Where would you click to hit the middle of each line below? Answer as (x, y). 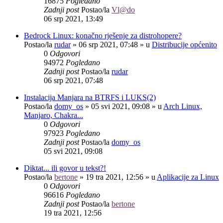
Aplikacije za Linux (188, 177)
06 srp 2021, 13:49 (73, 18)
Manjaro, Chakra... (54, 115)
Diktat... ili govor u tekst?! (65, 168)
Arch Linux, (183, 106)
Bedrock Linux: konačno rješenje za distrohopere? (103, 35)
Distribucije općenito (184, 44)
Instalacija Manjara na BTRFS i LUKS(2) (90, 97)
